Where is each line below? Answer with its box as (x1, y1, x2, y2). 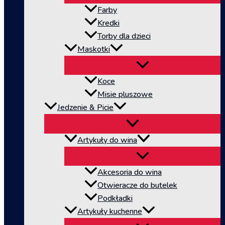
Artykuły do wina (77, 134, 137, 146)
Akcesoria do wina (97, 166, 162, 178)
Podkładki (97, 192, 133, 204)
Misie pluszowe (97, 89, 153, 100)
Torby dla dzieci (97, 31, 151, 42)
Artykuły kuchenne (77, 205, 142, 217)
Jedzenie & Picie (57, 102, 114, 114)
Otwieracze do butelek (97, 179, 177, 191)
